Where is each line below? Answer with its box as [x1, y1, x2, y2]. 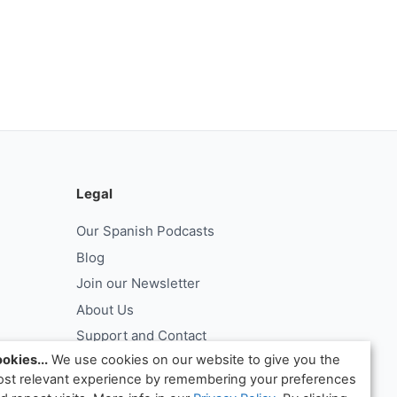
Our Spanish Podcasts [76, 222, 214, 239]
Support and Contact [76, 327, 206, 344]
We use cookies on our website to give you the [48, 352, 340, 368]
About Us [76, 300, 134, 318]
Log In [76, 353, 114, 370]
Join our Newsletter [76, 275, 200, 292]
